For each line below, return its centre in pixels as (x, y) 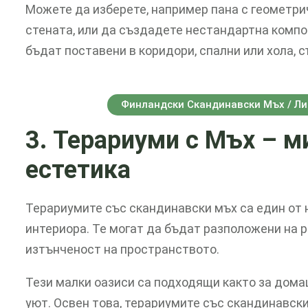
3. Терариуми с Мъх (143, 140)
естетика (78, 169)
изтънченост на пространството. (122, 250)
